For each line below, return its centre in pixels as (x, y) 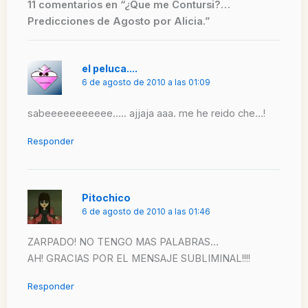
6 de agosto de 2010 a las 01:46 (146, 211)
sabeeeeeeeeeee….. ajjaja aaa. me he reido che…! (146, 113)
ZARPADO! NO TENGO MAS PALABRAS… (123, 242)
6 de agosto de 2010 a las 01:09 (146, 82)
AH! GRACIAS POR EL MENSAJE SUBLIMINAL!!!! (139, 259)
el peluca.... (110, 68)
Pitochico (107, 197)
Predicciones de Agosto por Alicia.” (119, 22)
